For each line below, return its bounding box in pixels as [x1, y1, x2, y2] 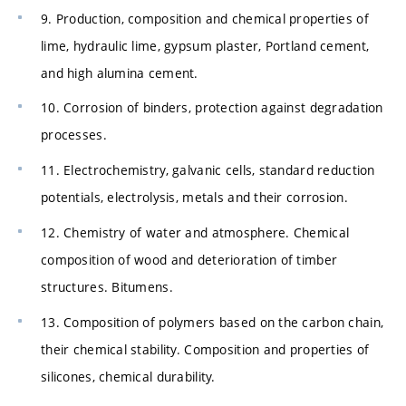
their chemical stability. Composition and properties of [41, 340, 370, 358]
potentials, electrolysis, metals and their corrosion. [41, 188, 348, 207]
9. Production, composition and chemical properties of [41, 9, 369, 27]
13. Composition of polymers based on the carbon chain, [41, 313, 384, 331]
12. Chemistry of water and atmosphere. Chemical [41, 223, 350, 241]
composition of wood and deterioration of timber [41, 250, 338, 268]
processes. [41, 126, 107, 144]
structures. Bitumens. [41, 277, 173, 295]
